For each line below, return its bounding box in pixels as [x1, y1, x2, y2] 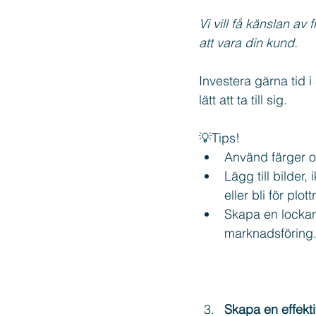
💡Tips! [199, 130, 240, 147]
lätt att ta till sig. [199, 92, 287, 109]
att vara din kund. [199, 35, 298, 51]
